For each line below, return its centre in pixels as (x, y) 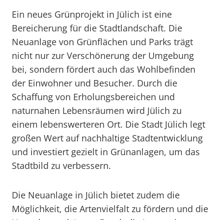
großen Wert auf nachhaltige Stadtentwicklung (107, 138)
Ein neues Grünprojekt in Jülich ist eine (92, 14)
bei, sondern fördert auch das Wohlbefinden (104, 69)
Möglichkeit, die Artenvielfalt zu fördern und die (110, 209)
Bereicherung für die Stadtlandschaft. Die (97, 28)
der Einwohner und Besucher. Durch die (95, 83)
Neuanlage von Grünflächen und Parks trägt (102, 42)
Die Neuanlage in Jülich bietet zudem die (96, 195)
